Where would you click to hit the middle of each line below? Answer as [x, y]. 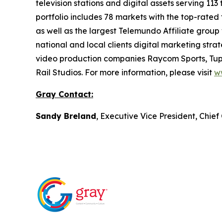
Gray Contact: [64, 94]
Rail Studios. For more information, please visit [125, 72]
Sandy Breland [66, 116]
